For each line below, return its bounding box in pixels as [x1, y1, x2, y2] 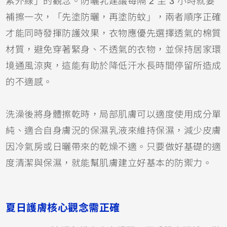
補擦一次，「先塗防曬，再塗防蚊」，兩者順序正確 [6, 12, 221, 23]
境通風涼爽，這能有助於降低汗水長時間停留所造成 [6, 61, 221, 71]
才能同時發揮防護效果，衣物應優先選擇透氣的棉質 [6, 28, 221, 39]
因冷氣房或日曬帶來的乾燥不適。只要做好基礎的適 [6, 142, 221, 153]
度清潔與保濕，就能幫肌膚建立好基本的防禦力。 [6, 158, 212, 169]
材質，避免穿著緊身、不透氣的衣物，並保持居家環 [6, 45, 221, 55]
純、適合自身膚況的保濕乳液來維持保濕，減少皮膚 [6, 126, 221, 136]
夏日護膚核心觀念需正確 [6, 202, 120, 214]
